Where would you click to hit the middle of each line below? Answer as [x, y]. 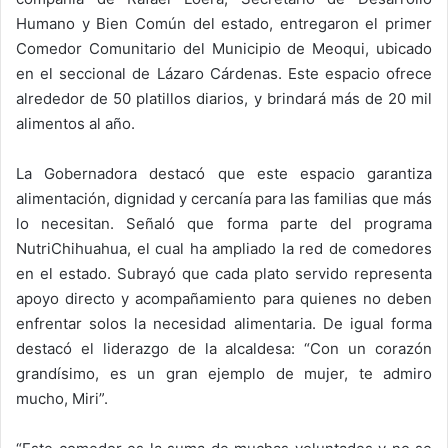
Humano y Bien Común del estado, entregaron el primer [224, 24]
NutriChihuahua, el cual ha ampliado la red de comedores [224, 249]
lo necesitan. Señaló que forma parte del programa [224, 224]
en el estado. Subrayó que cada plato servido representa [224, 274]
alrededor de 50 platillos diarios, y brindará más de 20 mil [224, 99]
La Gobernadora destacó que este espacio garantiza [224, 174]
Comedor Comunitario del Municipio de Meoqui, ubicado [224, 49]
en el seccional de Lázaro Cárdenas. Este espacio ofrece [224, 74]
